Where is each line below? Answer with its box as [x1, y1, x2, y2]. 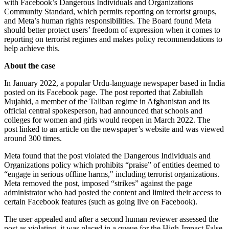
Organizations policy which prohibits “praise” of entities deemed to [4, 160, 220, 169]
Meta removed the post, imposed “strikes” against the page [4, 178, 192, 188]
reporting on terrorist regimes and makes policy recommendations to [4, 34, 222, 43]
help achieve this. [4, 43, 60, 53]
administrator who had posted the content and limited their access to [4, 188, 221, 197]
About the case [4, 61, 55, 70]
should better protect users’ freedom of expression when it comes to [4, 25, 220, 34]
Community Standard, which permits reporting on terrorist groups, [4, 7, 217, 16]
